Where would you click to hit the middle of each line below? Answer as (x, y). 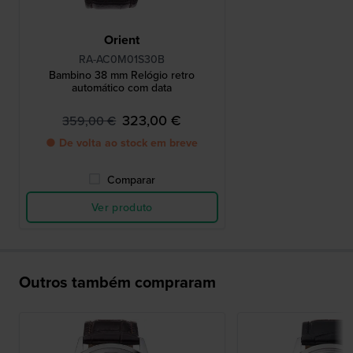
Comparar (132, 180)
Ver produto (122, 208)
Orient (122, 40)
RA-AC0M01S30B (122, 59)
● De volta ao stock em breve (122, 143)
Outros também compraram (117, 282)
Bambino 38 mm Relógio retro (122, 75)
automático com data (122, 88)
